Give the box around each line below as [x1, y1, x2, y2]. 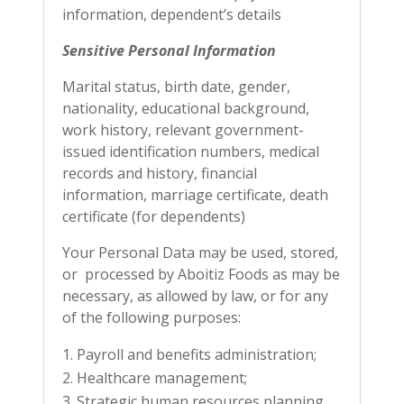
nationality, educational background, [62, 98, 309, 118]
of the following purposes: [62, 308, 241, 327]
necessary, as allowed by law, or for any [62, 286, 328, 306]
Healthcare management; [77, 368, 247, 388]
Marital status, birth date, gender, [62, 77, 290, 96]
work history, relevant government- [62, 120, 304, 140]
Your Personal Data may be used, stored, [62, 243, 338, 262]
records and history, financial [62, 163, 257, 183]
